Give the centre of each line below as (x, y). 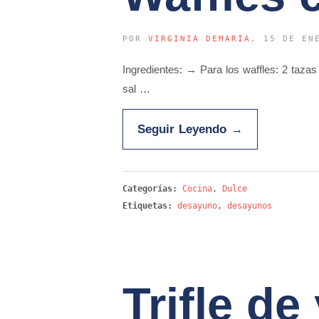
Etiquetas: (147, 206)
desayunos (250, 206)
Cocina (197, 189)
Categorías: (152, 189)
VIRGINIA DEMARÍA (199, 39)
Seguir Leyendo (184, 129)
